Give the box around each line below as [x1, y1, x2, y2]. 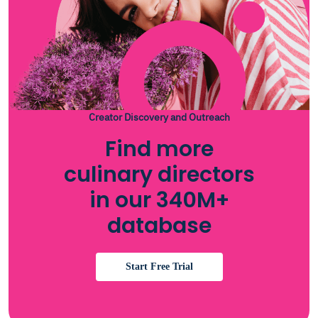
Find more [104, 134, 214, 164]
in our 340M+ [89, 185, 229, 215]
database [106, 211, 212, 241]
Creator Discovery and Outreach [88, 111, 230, 124]
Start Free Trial [125, 261, 193, 272]
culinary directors [63, 160, 255, 190]
